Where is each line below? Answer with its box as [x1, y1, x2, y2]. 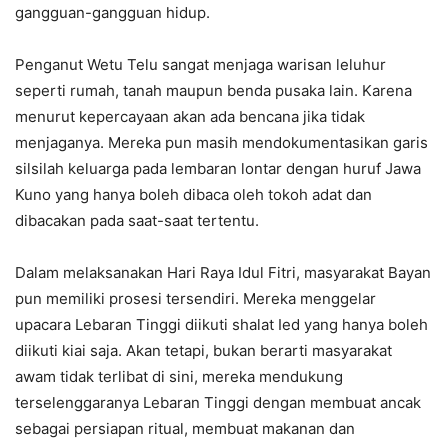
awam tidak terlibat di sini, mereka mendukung [15, 366, 343, 386]
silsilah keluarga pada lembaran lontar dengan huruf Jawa [15, 158, 421, 178]
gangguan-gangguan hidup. [15, 2, 210, 22]
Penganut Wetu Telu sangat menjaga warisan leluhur [15, 54, 386, 74]
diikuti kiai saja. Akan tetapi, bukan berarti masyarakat [15, 340, 392, 360]
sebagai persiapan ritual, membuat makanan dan [15, 418, 355, 438]
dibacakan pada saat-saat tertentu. [15, 210, 259, 230]
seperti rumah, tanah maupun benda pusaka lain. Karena [15, 80, 412, 100]
